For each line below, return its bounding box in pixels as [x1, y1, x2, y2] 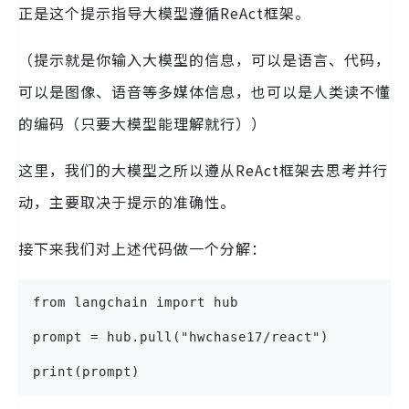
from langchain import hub [33, 295, 238, 310]
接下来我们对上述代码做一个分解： [18, 237, 267, 260]
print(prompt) [33, 364, 140, 380]
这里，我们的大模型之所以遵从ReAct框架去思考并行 [18, 159, 388, 182]
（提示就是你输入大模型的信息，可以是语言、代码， [18, 48, 391, 71]
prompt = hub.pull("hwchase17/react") [33, 330, 329, 345]
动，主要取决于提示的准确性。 [18, 191, 236, 214]
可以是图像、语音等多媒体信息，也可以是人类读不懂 [18, 80, 391, 103]
